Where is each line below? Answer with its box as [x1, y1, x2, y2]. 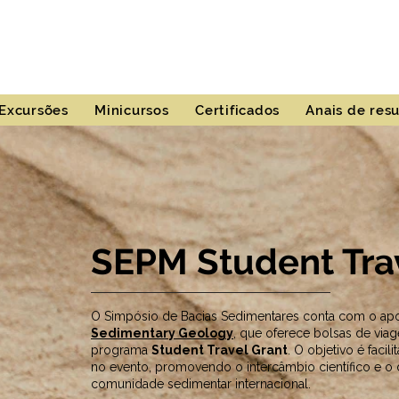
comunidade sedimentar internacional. [91, 377, 311, 391]
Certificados [195, 102, 281, 118]
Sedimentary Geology [91, 326, 233, 340]
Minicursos [94, 102, 169, 118]
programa [91, 343, 151, 357]
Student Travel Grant [151, 343, 288, 357]
